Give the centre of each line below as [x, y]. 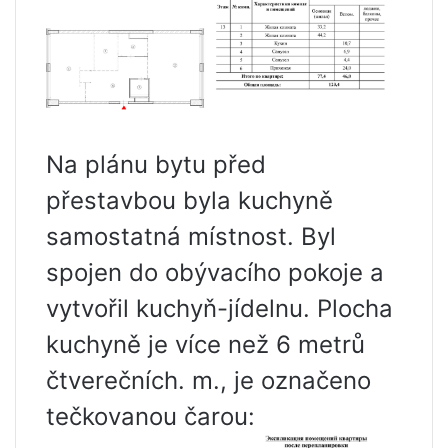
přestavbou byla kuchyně [189, 200]
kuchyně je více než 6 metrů [205, 344]
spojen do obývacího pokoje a [215, 272]
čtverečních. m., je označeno [208, 380]
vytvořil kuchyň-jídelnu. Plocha [219, 308]
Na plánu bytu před [156, 164]
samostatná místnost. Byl [191, 236]
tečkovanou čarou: [150, 416]
